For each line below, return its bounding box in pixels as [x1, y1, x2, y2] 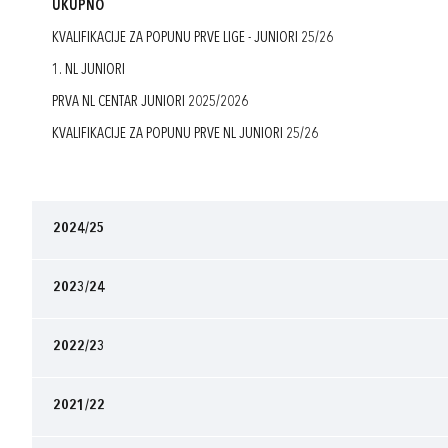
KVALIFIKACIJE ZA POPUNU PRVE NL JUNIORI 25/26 [52, 126, 318, 142]
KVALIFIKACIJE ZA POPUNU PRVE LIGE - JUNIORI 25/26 [52, 30, 333, 46]
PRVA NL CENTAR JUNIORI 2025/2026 [52, 94, 248, 110]
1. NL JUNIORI [52, 62, 125, 78]
